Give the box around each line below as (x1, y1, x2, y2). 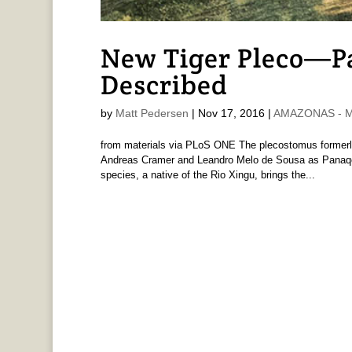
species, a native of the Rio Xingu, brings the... (100, 168, 315, 181)
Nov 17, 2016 (197, 106, 265, 119)
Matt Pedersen (115, 106, 189, 119)
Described (100, 67, 228, 102)
